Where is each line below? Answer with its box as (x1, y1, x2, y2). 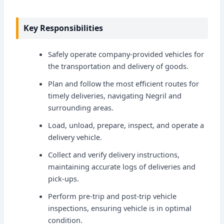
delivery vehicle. (48, 131, 102, 142)
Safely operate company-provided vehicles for (48, 48, 204, 59)
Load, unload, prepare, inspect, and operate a (48, 119, 204, 130)
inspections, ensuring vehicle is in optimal (48, 202, 192, 213)
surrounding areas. (48, 102, 114, 112)
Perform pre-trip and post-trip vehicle (48, 190, 177, 201)
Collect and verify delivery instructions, (48, 149, 180, 159)
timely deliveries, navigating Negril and (48, 90, 182, 100)
